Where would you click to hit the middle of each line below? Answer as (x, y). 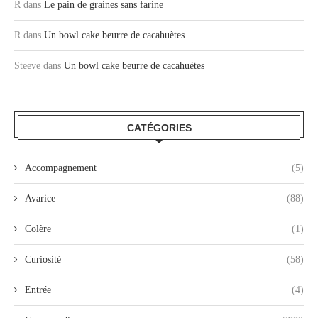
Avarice (40, 198)
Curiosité (43, 259)
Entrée (38, 290)
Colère (38, 229)
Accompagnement (61, 168)
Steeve (27, 65)
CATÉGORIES (159, 127)
